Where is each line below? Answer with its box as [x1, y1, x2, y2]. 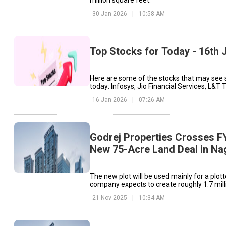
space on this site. [90, 188, 146, 197]
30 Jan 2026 [92, 10, 127, 18]
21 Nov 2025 [92, 194, 127, 202]
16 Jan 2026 [92, 96, 127, 103]
